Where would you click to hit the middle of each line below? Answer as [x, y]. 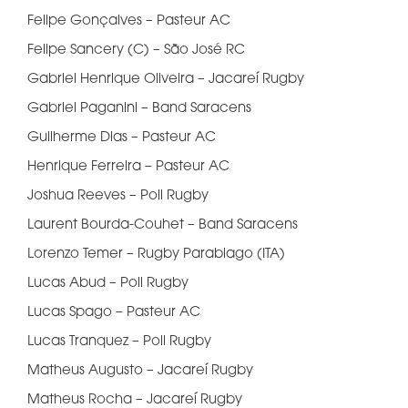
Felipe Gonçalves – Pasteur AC [129, 21]
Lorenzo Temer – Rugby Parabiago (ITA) [156, 255]
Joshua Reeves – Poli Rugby [118, 196]
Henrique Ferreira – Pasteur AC [128, 167]
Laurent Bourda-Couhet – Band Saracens [163, 225]
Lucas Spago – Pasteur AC [114, 313]
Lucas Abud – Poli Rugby [108, 284]
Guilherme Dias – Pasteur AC [122, 138]
